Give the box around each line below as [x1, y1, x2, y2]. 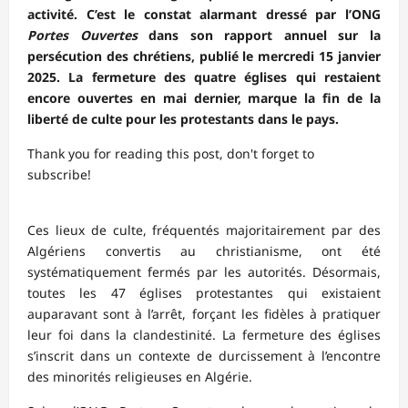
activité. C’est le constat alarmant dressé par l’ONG [27, 5, 381, 24]
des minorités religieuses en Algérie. [27, 368, 252, 386]
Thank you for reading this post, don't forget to [27, 145, 314, 163]
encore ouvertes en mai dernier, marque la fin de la [27, 89, 381, 107]
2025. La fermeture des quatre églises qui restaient [27, 68, 381, 87]
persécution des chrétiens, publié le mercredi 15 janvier [27, 47, 381, 66]
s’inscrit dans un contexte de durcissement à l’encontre [27, 347, 381, 365]
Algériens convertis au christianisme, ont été [27, 242, 381, 260]
